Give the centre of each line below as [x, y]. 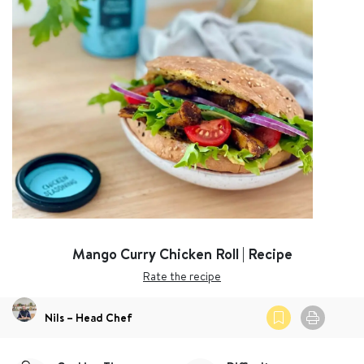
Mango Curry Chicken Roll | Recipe [182, 253]
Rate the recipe [182, 276]
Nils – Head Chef [89, 317]
